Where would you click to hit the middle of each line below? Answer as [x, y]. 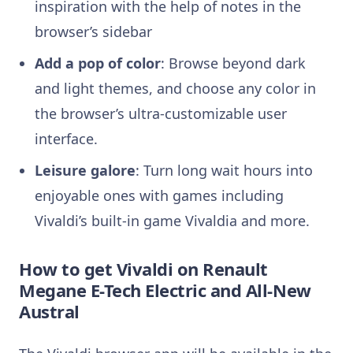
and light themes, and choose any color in [175, 89]
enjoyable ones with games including [159, 196]
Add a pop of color [98, 63]
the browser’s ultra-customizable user [161, 114]
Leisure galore [85, 171]
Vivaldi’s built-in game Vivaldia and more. [174, 221]
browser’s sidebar [95, 32]
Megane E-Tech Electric [115, 290]
